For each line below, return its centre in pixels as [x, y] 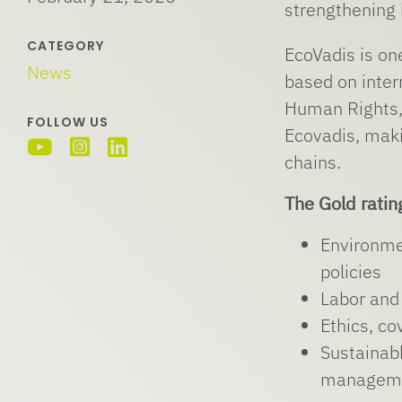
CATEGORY [65, 45]
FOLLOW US [67, 122]
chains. [313, 162]
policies [351, 271]
